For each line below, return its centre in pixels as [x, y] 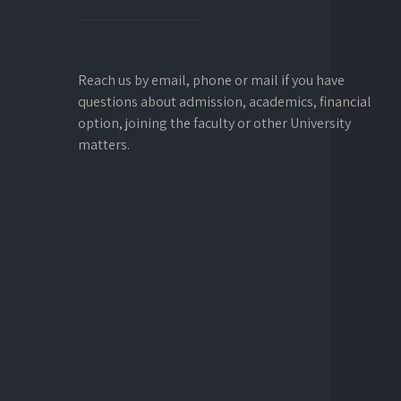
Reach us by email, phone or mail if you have [211, 80]
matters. [104, 145]
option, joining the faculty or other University [214, 123]
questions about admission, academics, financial [225, 102]
